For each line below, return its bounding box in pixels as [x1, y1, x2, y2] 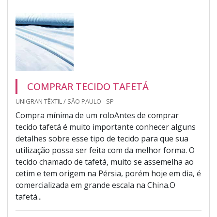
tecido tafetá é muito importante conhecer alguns [15, 122, 196, 132]
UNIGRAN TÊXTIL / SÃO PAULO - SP [15, 97, 114, 106]
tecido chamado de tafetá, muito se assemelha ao [15, 156, 194, 167]
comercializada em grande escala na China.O [15, 180, 175, 190]
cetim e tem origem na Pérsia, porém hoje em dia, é [15, 168, 201, 179]
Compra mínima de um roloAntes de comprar [15, 110, 179, 121]
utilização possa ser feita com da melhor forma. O [15, 145, 195, 155]
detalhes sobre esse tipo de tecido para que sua [15, 133, 188, 144]
